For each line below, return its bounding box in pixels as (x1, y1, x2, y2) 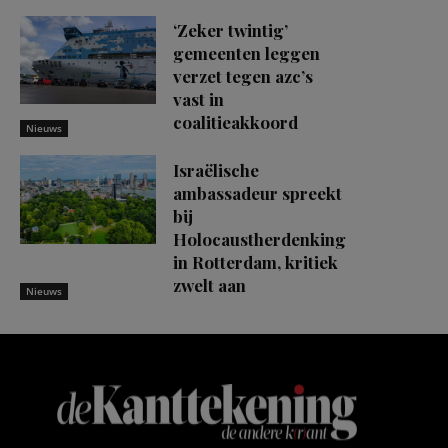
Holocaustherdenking (173, 227, 346, 250)
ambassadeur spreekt (173, 181, 342, 204)
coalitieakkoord (173, 111, 298, 134)
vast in (173, 88, 224, 111)
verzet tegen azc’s (173, 65, 313, 88)
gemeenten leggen (173, 42, 320, 65)
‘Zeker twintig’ (173, 19, 288, 42)
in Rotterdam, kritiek (173, 250, 338, 273)
